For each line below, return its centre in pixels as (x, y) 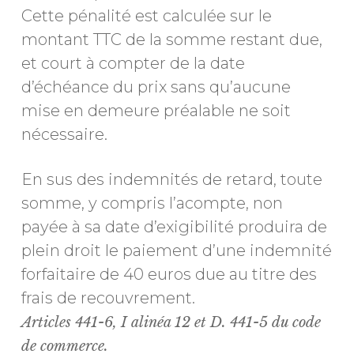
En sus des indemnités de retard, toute (171, 179)
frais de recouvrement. (108, 298)
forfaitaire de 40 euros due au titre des (169, 274)
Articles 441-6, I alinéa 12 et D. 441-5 (146, 322)
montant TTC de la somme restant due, (171, 40)
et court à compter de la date (133, 63)
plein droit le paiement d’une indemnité (176, 250)
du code (296, 322)
